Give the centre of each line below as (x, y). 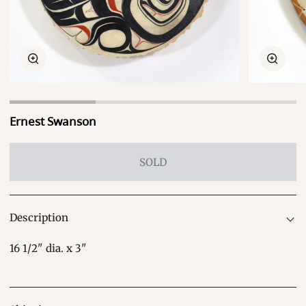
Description (39, 218)
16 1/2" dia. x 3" (48, 249)
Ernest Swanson (53, 122)
